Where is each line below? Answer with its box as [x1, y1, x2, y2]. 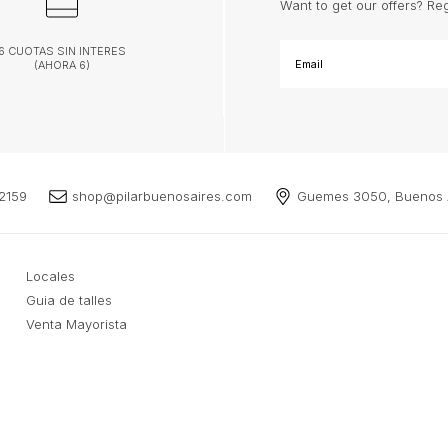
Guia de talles [26, 291, 112, 308]
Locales [26, 267, 75, 284]
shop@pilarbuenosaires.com [72, 187, 252, 204]
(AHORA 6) [33, 58, 90, 73]
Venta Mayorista [26, 315, 127, 332]
